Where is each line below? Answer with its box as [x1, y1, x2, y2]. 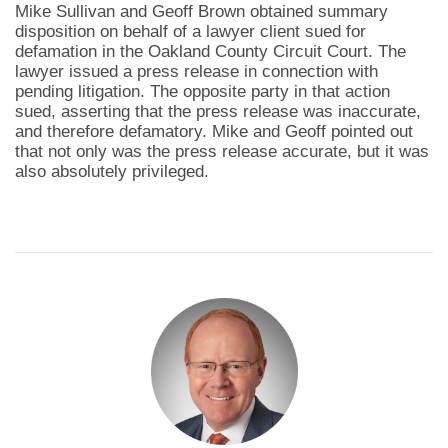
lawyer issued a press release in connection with [15, 62, 378, 81]
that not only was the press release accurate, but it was [15, 142, 429, 161]
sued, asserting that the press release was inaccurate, [15, 102, 421, 121]
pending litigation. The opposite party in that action [15, 82, 390, 101]
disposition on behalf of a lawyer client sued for [15, 22, 366, 41]
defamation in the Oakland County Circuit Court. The [15, 42, 406, 61]
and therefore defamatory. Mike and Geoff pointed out [15, 122, 413, 141]
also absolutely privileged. [15, 162, 209, 181]
